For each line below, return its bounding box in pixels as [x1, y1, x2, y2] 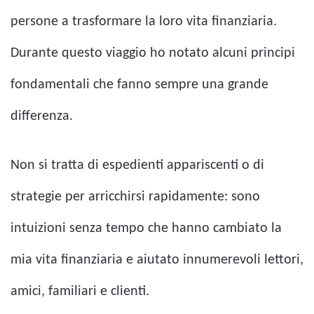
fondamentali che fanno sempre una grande [11, 78, 268, 93]
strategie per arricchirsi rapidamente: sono [11, 190, 260, 205]
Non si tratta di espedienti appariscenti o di [11, 158, 264, 173]
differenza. [11, 109, 73, 124]
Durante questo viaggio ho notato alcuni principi [11, 46, 295, 61]
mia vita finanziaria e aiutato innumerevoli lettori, [11, 253, 303, 268]
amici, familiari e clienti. [11, 285, 149, 299]
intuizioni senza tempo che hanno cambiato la [11, 221, 282, 236]
